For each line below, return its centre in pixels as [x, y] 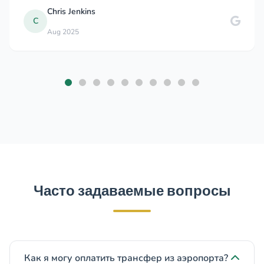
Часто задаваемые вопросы [132, 191]
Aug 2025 [63, 32]
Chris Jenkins [71, 11]
